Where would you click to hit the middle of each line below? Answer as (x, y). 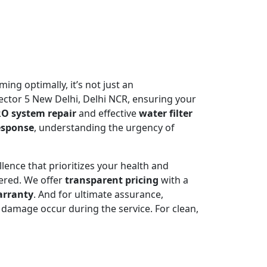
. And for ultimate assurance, (98, 194)
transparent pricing (112, 180)
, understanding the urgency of (104, 127)
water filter (166, 113)
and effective (108, 113)
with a (173, 180)
